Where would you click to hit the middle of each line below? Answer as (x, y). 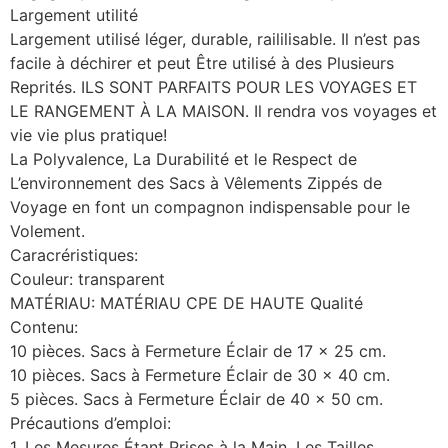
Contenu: (44, 326)
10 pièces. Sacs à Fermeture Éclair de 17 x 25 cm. (198, 350)
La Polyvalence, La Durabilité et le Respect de (183, 158)
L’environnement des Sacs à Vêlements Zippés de (196, 182)
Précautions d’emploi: (90, 422)
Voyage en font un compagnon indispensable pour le (210, 206)
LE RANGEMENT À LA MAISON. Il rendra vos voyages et (223, 110)
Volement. (47, 230)
